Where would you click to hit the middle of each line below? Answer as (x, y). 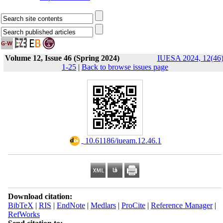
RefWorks (24, 214)
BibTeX (20, 205)
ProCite (133, 205)
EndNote (71, 205)
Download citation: (40, 196)
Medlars (103, 205)
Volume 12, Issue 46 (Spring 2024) (62, 58)
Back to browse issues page (125, 67)
